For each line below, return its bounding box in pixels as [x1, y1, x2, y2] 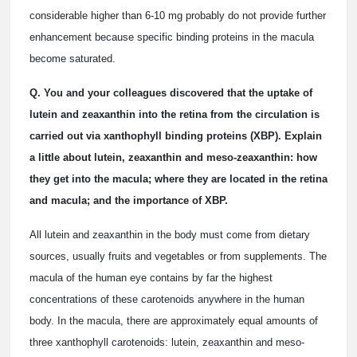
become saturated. [29, 53, 116, 65]
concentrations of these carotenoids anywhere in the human [29, 293, 304, 305]
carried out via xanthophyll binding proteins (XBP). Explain [29, 130, 322, 142]
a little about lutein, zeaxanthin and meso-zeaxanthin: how [29, 151, 317, 163]
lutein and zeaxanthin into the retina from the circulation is [29, 108, 320, 120]
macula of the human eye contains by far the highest [29, 272, 273, 284]
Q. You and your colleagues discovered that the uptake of [29, 87, 312, 99]
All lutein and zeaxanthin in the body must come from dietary [29, 229, 310, 241]
